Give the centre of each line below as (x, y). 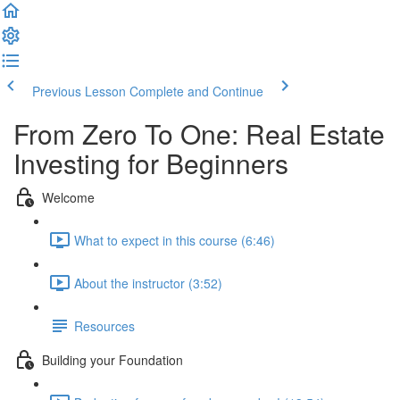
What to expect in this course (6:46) (175, 240)
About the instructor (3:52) (148, 283)
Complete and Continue (196, 91)
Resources (104, 325)
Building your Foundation (112, 359)
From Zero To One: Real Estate (199, 133)
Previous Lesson (79, 91)
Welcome (68, 197)
